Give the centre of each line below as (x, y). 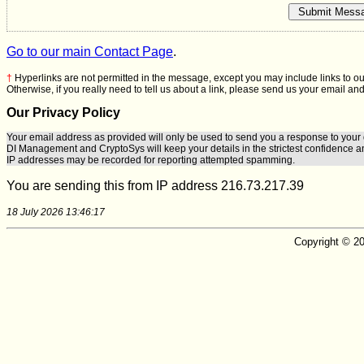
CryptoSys (122, 148)
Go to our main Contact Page (90, 52)
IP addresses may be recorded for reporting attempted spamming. (151, 160)
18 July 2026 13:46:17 (56, 212)
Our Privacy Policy (63, 113)
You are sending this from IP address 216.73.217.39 (155, 185)
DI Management (42, 148)
